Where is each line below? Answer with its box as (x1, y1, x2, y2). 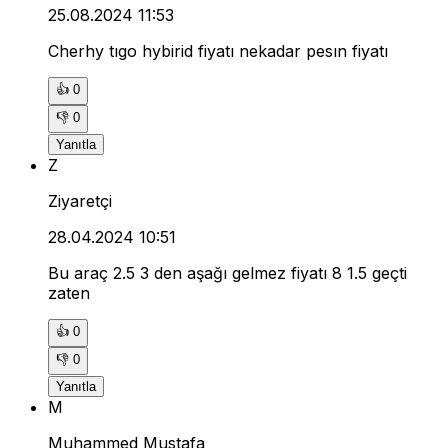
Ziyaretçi (48, 190, 112, 211)
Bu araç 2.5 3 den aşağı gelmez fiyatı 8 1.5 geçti (48, 262, 407, 283)
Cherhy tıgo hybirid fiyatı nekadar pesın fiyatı (48, 40, 388, 61)
